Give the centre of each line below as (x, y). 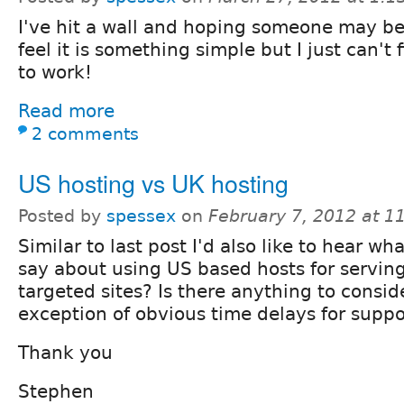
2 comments (85, 133)
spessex (141, 216)
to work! (55, 72)
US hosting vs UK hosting (153, 182)
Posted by (62, 216)
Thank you (65, 352)
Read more (66, 110)
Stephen (56, 391)
